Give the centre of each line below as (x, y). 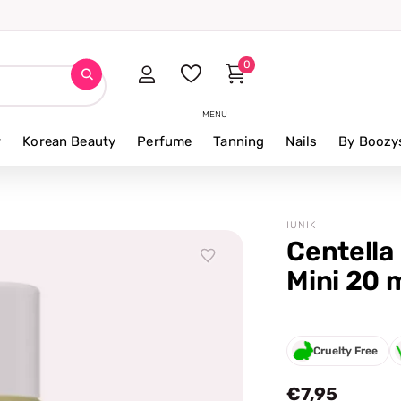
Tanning (239, 141)
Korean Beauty (69, 141)
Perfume (165, 141)
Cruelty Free (346, 350)
